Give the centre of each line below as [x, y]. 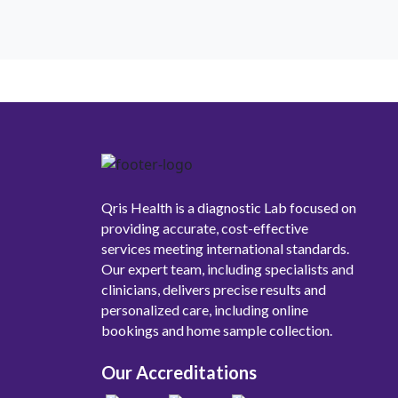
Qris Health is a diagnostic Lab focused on [229, 208]
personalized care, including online [205, 310]
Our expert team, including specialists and [227, 269]
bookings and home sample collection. [217, 330]
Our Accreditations [179, 373]
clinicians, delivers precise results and [214, 290]
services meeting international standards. [225, 249]
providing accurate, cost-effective [205, 228]
